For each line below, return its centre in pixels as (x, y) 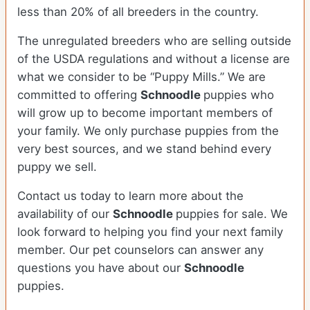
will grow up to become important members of (145, 113)
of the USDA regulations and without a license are (154, 59)
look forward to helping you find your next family (150, 232)
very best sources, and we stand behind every (144, 149)
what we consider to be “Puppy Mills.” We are (142, 77)
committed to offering (79, 95)
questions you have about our (101, 268)
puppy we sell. (57, 167)
